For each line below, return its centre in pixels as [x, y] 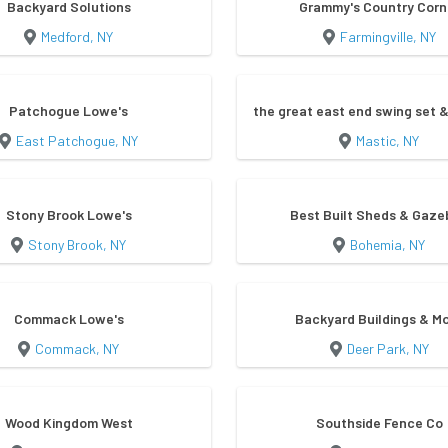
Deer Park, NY [387, 349]
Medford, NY [77, 37]
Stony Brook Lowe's [68, 215]
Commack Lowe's [68, 319]
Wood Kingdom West [68, 423]
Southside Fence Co [379, 423]
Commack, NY [77, 349]
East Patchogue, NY [77, 141]
